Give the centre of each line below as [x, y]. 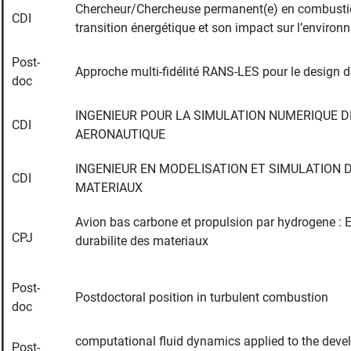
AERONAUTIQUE [120, 134]
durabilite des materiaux [142, 241]
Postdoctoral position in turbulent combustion [202, 297]
